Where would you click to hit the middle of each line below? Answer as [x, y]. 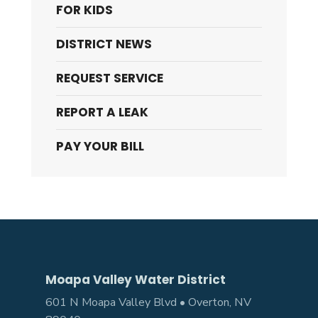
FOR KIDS [84, 10]
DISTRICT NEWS [104, 44]
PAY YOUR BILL [100, 146]
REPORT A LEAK [102, 112]
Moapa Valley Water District [136, 280]
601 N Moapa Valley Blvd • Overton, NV [148, 302]
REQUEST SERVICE [110, 78]
